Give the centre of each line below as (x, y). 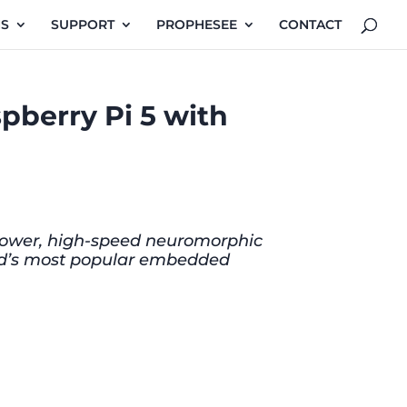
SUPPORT (83, 25)
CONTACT (310, 25)
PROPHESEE (197, 25)
